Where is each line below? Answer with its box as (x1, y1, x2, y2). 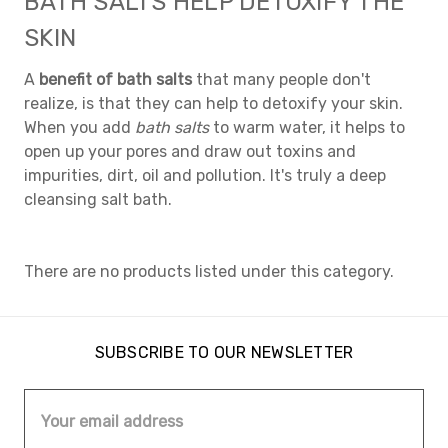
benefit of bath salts (39, 70, 192, 89)
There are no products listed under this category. (24, 262, 394, 281)
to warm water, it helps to (209, 118, 405, 137)
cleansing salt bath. (24, 190, 172, 209)
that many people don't (192, 70, 371, 89)
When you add (24, 118, 135, 137)
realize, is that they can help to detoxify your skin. (24, 94, 403, 113)
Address (24, 415, 86, 434)
